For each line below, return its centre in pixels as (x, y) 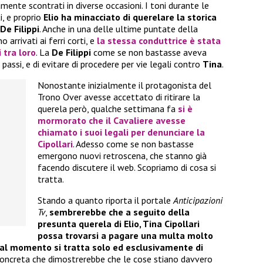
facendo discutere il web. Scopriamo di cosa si (127, 168)
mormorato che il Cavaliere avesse (112, 121)
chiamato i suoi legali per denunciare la (121, 132)
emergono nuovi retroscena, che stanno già (122, 156)
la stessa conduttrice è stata (159, 41)
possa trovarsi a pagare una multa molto (125, 236)
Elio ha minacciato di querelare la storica (130, 17)
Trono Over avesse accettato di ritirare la (119, 97)
